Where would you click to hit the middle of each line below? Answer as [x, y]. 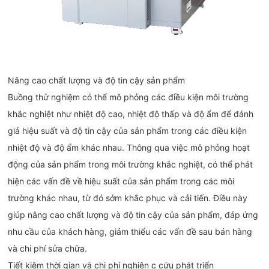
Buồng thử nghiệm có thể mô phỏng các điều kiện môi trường [128, 97]
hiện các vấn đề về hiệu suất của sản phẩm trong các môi [121, 181]
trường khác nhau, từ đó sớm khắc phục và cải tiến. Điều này [128, 198]
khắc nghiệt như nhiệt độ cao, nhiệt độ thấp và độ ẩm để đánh [131, 113]
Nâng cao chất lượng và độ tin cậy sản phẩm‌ [97, 80]
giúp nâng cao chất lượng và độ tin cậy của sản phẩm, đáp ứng [133, 214]
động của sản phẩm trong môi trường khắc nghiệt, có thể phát [131, 164]
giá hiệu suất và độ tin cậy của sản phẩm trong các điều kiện [128, 130]
